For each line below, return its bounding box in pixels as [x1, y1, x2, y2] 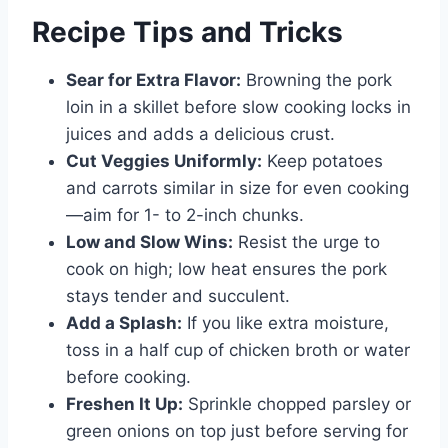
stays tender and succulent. [66, 286, 290, 307]
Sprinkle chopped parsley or [183, 394, 411, 415]
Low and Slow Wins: [66, 232, 233, 253]
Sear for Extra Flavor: [66, 70, 241, 91]
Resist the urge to [233, 232, 380, 253]
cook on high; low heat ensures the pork [66, 259, 387, 280]
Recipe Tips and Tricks [32, 15, 343, 50]
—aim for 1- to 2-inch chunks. [66, 205, 304, 226]
